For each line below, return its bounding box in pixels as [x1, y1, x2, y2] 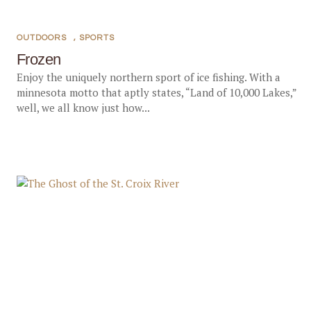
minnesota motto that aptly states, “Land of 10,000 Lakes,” [16, 85, 296, 99]
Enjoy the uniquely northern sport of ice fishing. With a [16, 70, 280, 84]
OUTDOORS [16, 33, 67, 42]
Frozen [16, 51, 61, 68]
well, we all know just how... [16, 101, 150, 115]
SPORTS [78, 33, 115, 42]
